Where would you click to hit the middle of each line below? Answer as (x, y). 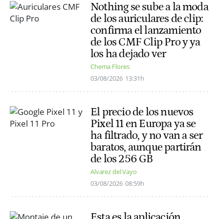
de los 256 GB (122, 159)
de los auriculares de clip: (147, 18)
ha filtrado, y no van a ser (147, 136)
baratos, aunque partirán (146, 147)
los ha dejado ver (128, 54)
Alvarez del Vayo (114, 172)
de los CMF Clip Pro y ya (145, 42)
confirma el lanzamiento (146, 30)
